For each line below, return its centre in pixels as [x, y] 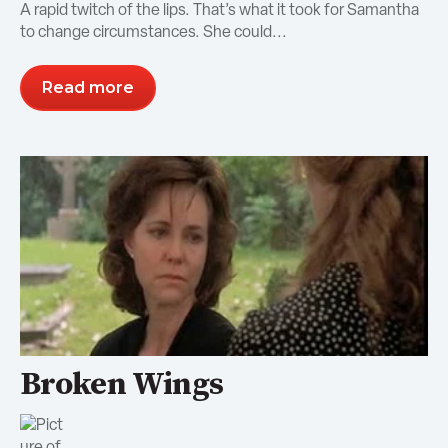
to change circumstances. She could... [153, 31]
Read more [88, 88]
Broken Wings [122, 385]
